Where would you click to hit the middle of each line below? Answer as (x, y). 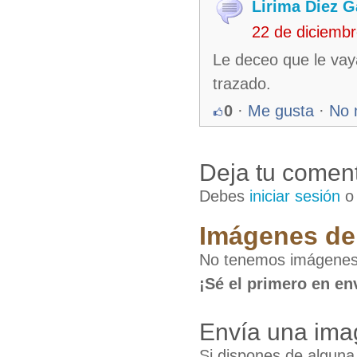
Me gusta (281, 111)
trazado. (242, 84)
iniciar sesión (295, 196)
